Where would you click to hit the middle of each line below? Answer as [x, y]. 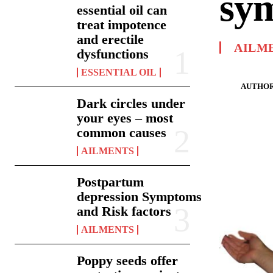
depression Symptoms [140, 196]
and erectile [111, 39]
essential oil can [122, 10]
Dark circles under [131, 103]
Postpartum [111, 182]
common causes [122, 132]
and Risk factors [124, 211]
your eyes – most [125, 118]
